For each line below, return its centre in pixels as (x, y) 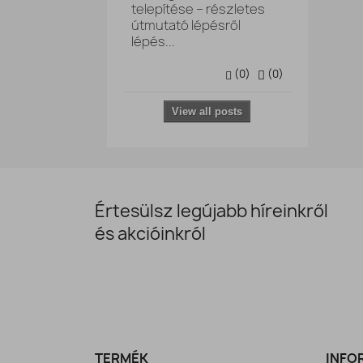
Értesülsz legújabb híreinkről (211, 211)
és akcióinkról (150, 234)
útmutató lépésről (186, 25)
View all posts (207, 111)
